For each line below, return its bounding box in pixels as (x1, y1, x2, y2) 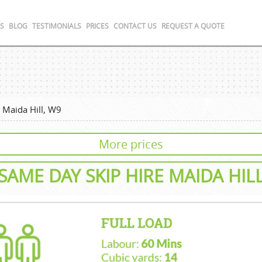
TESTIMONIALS (32, 21, 81, 30)
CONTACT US (113, 21, 157, 30)
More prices (99, 136, 163, 152)
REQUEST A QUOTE (161, 21, 225, 30)
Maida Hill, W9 (2, 103, 61, 115)
